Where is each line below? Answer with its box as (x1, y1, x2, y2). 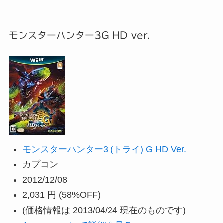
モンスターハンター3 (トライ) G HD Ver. (22, 144, 186, 154)
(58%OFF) (58, 190, 101, 200)
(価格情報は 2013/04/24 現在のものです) (22, 205, 186, 215)
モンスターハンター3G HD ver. (8, 30, 150, 40)
